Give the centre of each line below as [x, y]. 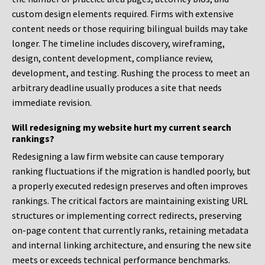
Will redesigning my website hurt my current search [122, 127]
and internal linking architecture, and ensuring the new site [132, 245]
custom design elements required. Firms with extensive [123, 14]
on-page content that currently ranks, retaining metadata [130, 230]
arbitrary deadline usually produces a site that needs [117, 88]
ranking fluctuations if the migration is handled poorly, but [131, 171]
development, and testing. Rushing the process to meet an [131, 73]
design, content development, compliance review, [112, 58]
